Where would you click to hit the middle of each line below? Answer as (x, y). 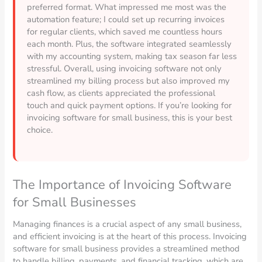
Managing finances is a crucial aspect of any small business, (127, 224)
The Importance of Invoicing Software (123, 185)
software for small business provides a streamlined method (127, 248)
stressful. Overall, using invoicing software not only (125, 68)
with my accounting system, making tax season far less (132, 56)
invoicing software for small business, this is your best (130, 117)
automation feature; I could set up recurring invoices (126, 19)
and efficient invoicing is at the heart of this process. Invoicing (130, 236)
